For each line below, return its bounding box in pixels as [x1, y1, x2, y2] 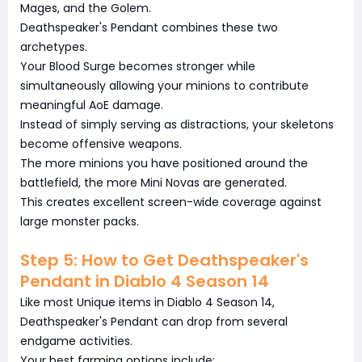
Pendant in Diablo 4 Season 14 [20, 269, 269, 293]
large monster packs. [20, 213, 139, 229]
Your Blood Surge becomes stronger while [20, 57, 255, 74]
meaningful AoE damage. [20, 96, 163, 113]
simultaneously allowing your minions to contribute [20, 77, 309, 94]
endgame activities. [20, 332, 133, 349]
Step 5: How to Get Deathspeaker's [20, 248, 309, 271]
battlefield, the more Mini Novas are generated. [20, 174, 287, 191]
